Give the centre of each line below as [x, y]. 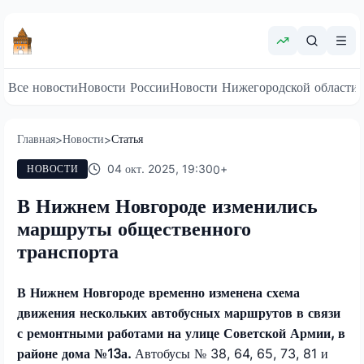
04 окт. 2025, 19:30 [160, 169]
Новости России [124, 87]
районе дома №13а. [76, 353]
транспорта [68, 251]
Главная [36, 139]
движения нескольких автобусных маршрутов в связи [179, 312]
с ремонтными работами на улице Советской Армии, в [181, 333]
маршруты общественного [134, 228]
